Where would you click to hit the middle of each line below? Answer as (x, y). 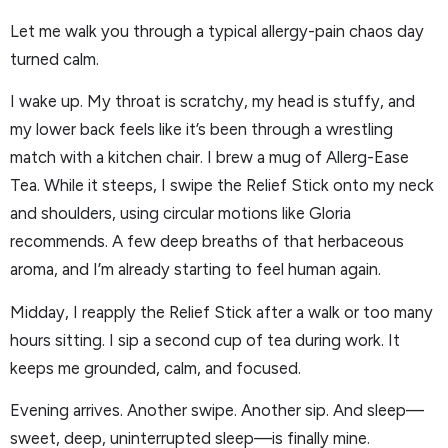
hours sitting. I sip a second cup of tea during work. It (205, 339)
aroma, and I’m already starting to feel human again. (195, 269)
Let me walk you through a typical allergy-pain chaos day (217, 30)
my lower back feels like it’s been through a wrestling (201, 129)
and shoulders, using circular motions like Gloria (180, 213)
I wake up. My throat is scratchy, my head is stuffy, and (212, 101)
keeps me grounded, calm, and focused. (155, 367)
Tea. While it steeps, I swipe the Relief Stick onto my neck (222, 185)
